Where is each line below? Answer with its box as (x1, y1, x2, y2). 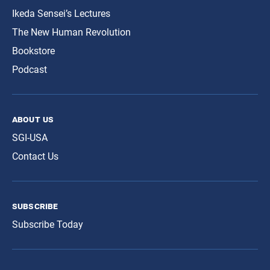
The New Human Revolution (12, 27, 131, 39)
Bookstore (12, 45, 55, 57)
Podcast (12, 64, 47, 76)
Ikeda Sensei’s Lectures (12, 8, 110, 20)
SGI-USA (12, 132, 48, 144)
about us (12, 113, 54, 125)
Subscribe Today (12, 219, 83, 231)
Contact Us (12, 151, 58, 163)
